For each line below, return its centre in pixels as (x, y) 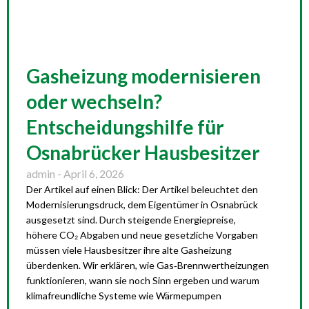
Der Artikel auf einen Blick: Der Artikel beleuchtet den (142, 189)
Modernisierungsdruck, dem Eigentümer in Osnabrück (142, 205)
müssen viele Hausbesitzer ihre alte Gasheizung (129, 250)
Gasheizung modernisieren (143, 76)
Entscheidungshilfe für (125, 127)
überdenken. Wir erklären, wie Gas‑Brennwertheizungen (148, 265)
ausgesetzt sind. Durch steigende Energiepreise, (131, 220)
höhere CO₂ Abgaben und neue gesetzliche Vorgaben (142, 235)
